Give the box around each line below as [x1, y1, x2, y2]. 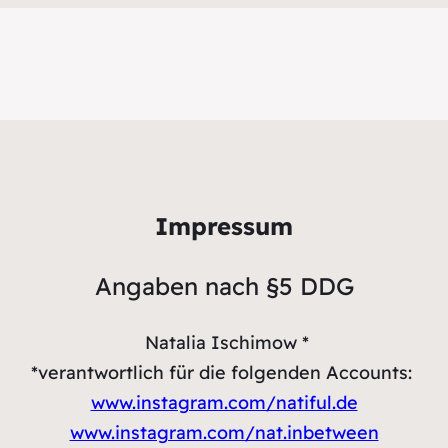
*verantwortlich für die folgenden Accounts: [31, 361, 417, 384]
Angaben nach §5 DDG [94, 271, 354, 301]
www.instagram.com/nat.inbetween [69, 421, 379, 444]
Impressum [155, 211, 293, 241]
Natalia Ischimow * [139, 331, 309, 354]
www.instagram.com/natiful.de [90, 391, 358, 414]
